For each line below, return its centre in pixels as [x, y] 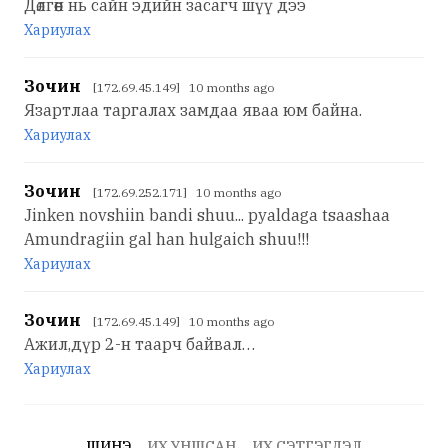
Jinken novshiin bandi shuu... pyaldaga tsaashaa [207, 215]
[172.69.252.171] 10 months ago [187, 193]
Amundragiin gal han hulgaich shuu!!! [166, 239]
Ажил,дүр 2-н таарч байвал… [139, 344]
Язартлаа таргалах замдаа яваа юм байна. [193, 110]
